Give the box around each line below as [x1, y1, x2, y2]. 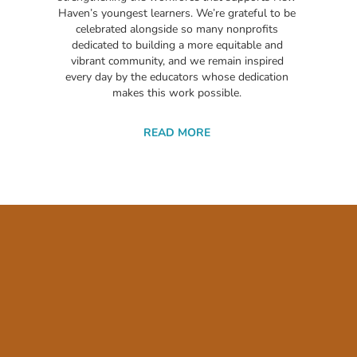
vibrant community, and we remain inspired [70, 53, 284, 69]
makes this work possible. [112, 85, 241, 101]
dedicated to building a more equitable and [71, 37, 283, 53]
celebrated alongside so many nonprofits [76, 22, 278, 37]
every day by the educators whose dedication [65, 69, 288, 85]
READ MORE [143, 125, 210, 141]
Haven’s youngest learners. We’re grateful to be [58, 6, 296, 22]
